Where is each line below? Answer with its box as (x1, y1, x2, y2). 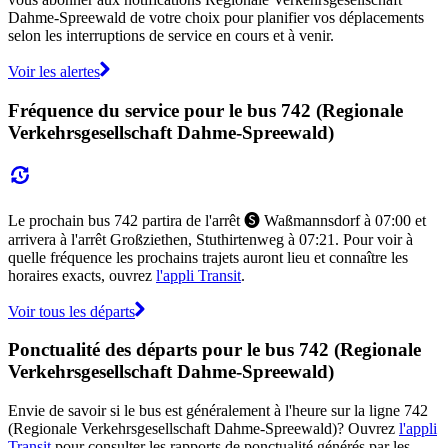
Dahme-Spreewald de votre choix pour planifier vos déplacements (8, 9, 424, 27)
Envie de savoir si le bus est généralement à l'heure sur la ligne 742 (8, 401, 428, 419)
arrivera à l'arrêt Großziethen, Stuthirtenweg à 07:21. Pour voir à (8, 230, 413, 248)
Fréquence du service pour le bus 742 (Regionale (8, 99, 403, 121)
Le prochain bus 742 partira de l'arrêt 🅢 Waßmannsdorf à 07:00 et (8, 211, 426, 229)
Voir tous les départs (8, 302, 135, 320)
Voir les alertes (8, 63, 100, 81)
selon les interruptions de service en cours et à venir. (8, 27, 334, 45)
